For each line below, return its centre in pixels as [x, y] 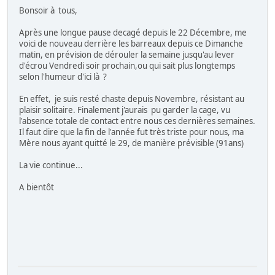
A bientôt [37, 188]
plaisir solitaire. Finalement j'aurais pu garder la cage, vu [125, 110]
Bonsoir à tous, [48, 11]
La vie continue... [51, 165]
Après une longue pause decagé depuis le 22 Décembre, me [133, 33]
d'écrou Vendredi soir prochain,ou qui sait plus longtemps [127, 66]
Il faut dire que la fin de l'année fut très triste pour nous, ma [131, 132]
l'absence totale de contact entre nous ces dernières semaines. [137, 121]
